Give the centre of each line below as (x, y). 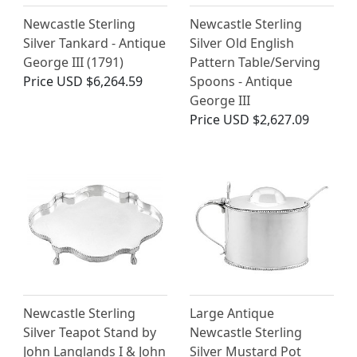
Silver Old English (242, 43)
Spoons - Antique (241, 81)
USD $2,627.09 (266, 119)
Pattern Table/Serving (255, 62)
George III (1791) (73, 62)
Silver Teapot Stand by (90, 332)
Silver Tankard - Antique (94, 43)
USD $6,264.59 (100, 81)
